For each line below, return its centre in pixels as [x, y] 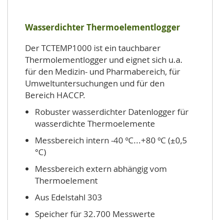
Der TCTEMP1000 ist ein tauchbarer [93, 48]
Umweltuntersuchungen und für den [95, 83]
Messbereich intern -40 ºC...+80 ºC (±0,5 [111, 140]
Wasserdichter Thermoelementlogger [103, 27]
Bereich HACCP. [55, 95]
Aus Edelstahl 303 [69, 197]
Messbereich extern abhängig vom [101, 169]
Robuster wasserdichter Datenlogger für [112, 112]
